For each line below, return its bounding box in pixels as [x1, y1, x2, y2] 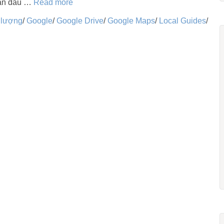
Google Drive [56, 16, 103, 25]
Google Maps [107, 16, 155, 25]
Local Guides [158, 16, 206, 25]
